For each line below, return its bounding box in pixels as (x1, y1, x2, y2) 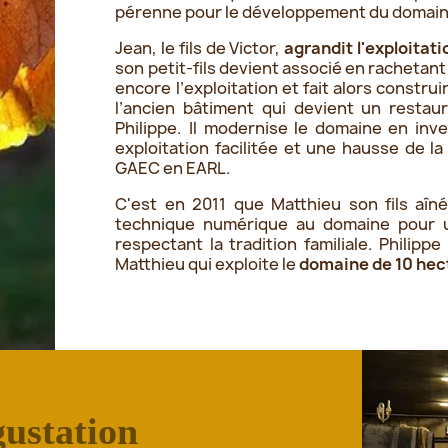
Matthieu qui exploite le (115, 252, 300, 275)
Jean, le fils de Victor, (115, 36, 284, 59)
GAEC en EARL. (115, 156, 232, 179)
